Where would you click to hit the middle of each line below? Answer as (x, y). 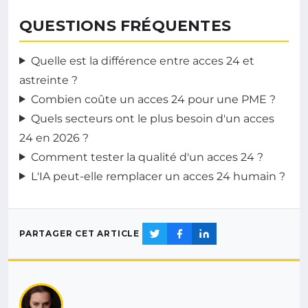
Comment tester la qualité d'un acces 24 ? (147, 157)
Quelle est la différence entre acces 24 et (142, 60)
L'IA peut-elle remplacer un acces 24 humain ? (158, 176)
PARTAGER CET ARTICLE (79, 234)
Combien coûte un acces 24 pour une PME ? (153, 99)
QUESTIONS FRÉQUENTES (125, 25)
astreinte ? (48, 80)
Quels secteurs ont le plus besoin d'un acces (152, 118)
